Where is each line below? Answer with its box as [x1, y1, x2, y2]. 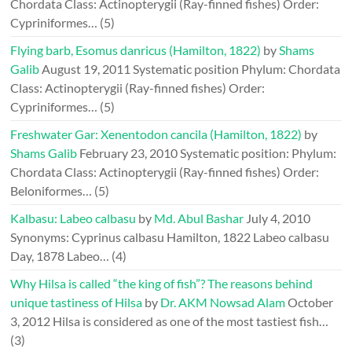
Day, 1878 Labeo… [10, 248, 110, 264]
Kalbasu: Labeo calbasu [10, 211, 137, 226]
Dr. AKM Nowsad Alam [160, 295, 286, 310]
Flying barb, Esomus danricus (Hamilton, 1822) [10, 42, 262, 58]
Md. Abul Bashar [154, 211, 244, 226]
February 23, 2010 [79, 145, 178, 161]
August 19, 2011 [42, 61, 131, 77]
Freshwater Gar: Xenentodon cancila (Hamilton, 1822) [10, 126, 302, 142]
